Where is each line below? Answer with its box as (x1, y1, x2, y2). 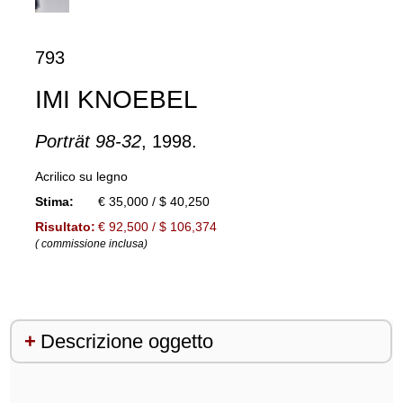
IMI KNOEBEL (34, 85, 198, 113)
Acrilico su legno (34, 168, 128, 184)
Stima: (34, 193, 74, 209)
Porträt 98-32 (34, 130, 141, 151)
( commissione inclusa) (34, 237, 148, 250)
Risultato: (34, 219, 95, 234)
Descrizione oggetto (40, 329, 213, 353)
